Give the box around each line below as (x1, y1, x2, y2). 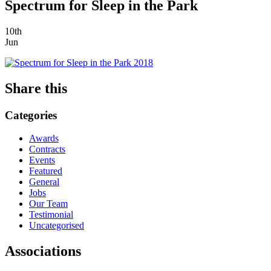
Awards (29, 133, 59, 144)
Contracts (29, 144, 65, 155)
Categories (5, 108, 57, 122)
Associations (5, 243, 81, 260)
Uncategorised (29, 220, 84, 231)
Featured (29, 166, 62, 177)
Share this (5, 80, 67, 96)
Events (29, 155, 55, 166)
